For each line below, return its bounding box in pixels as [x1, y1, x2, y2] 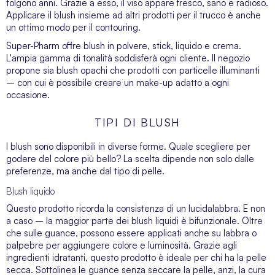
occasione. [6, 89, 50, 101]
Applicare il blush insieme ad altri [6, 9, 142, 21]
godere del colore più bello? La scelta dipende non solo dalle [6, 153, 254, 165]
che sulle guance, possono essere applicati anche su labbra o [6, 227, 257, 239]
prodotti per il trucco [142, 9, 225, 21]
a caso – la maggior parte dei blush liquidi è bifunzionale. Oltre [6, 215, 263, 227]
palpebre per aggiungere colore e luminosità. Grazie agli [6, 239, 237, 251]
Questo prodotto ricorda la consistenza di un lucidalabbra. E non [6, 203, 265, 214]
